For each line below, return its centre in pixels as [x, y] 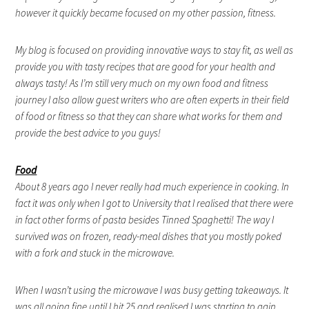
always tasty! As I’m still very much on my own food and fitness [142, 83]
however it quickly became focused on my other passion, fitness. [147, 13]
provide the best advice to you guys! [88, 133]
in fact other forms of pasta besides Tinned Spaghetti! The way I [145, 220]
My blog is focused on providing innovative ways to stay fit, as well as [154, 50]
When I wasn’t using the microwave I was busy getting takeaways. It [152, 290]
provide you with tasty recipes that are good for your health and [146, 67]
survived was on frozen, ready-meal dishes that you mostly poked [149, 237]
